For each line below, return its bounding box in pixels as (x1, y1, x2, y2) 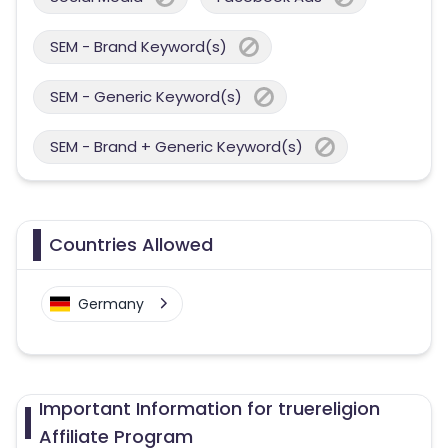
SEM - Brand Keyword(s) (50, 36, 227, 57)
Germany (78, 294, 144, 314)
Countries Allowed (49, 232, 213, 257)
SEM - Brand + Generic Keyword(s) (50, 136, 303, 157)
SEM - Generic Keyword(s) (50, 86, 242, 107)
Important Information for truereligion (39, 396, 381, 421)
